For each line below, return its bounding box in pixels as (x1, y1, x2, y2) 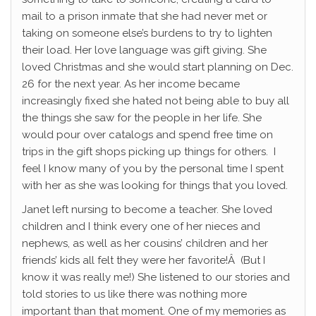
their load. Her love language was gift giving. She (22, 44, 267, 57)
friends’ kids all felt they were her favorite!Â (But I (22, 254, 265, 267)
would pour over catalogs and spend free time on (22, 128, 273, 142)
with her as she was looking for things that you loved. (22, 179, 288, 193)
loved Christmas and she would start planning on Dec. (22, 61, 293, 74)
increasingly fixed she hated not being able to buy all (22, 95, 289, 108)
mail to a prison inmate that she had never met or (22, 10, 267, 23)
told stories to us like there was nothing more (22, 288, 247, 301)
